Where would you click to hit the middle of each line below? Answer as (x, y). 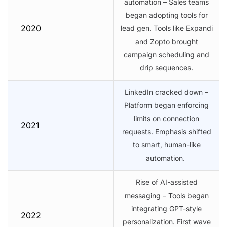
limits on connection (166, 118)
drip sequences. (166, 67)
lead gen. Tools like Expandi (166, 28)
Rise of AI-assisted (166, 182)
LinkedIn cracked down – (166, 92)
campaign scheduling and (166, 54)
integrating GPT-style (166, 208)
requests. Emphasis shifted (166, 131)
